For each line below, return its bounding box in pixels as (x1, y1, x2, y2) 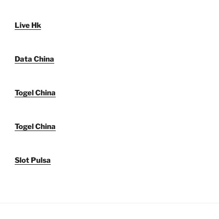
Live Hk (15, 21, 41, 30)
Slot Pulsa (15, 156, 51, 165)
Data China (15, 55, 54, 64)
